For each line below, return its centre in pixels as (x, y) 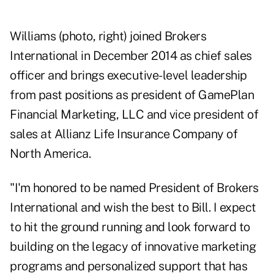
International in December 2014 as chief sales (131, 56)
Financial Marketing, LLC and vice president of (134, 115)
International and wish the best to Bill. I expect (133, 208)
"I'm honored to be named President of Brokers (134, 188)
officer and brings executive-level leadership (128, 76)
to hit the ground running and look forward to (130, 227)
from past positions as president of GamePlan (132, 95)
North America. (50, 154)
